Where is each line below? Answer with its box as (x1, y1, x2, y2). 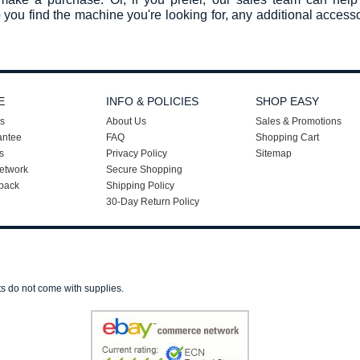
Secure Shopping (106, 164, 182, 176)
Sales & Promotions (256, 116, 342, 128)
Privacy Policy (106, 148, 167, 160)
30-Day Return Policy (106, 196, 199, 208)
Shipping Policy (106, 180, 174, 192)
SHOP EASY (256, 95, 319, 108)
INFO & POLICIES (106, 95, 198, 108)
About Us (106, 116, 146, 128)
